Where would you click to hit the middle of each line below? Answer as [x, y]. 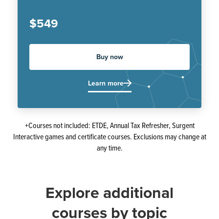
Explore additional [109, 193]
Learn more [106, 83]
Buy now [109, 57]
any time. [109, 148]
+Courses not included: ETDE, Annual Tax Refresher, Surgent [109, 125]
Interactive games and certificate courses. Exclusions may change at [109, 136]
